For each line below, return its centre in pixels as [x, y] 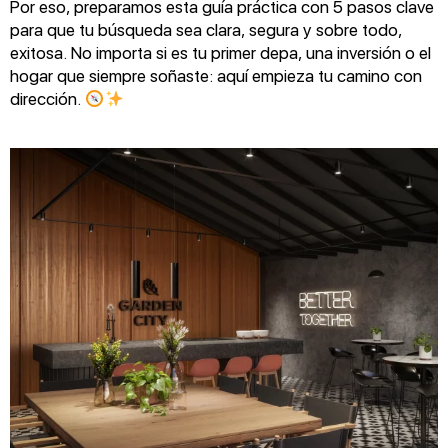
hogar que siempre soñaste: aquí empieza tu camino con [216, 76]
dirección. [47, 99]
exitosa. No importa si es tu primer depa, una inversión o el [220, 53]
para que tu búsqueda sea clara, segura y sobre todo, [206, 30]
